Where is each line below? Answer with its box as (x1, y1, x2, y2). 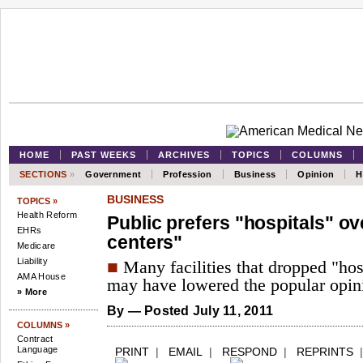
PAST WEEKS (71, 150, 136, 160)
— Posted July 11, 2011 (127, 304, 274, 318)
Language (17, 344, 58, 354)
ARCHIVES (158, 150, 210, 160)
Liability (17, 256, 48, 266)
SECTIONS (19, 169, 70, 179)
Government (85, 169, 142, 179)
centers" (107, 232, 183, 253)
